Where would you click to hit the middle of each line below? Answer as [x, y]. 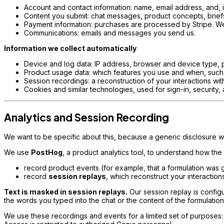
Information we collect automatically [70, 48]
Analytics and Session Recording [86, 117]
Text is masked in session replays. [66, 192]
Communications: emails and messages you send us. [110, 33]
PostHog [47, 152]
